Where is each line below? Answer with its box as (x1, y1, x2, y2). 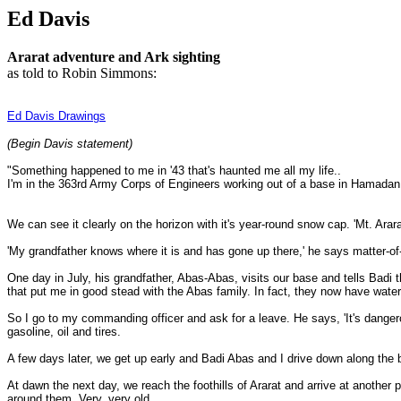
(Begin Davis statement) (7, 136, 132, 150)
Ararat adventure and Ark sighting (7, 48, 220, 64)
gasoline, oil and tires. (7, 324, 121, 338)
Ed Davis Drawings (7, 108, 106, 123)
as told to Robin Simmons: (7, 64, 157, 81)
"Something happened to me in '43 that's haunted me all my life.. (7, 163, 341, 177)
